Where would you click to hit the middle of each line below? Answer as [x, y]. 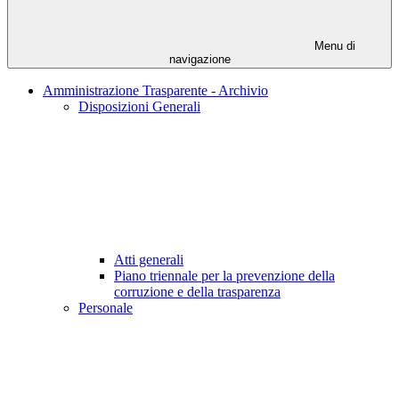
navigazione [199, 60]
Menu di [333, 46]
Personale [106, 308]
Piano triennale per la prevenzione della [224, 276]
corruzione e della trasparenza [197, 292]
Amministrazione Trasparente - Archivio [155, 91]
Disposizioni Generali [139, 107]
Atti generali [149, 260]
